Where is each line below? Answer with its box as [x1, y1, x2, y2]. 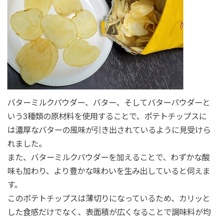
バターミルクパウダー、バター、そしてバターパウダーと [7, 98, 210, 108]
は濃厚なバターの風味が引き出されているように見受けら [7, 126, 211, 135]
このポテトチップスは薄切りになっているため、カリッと [7, 194, 210, 203]
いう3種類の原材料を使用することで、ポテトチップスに [7, 112, 207, 121]
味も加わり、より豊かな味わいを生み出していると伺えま [7, 167, 210, 176]
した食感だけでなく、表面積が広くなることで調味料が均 [7, 208, 211, 217]
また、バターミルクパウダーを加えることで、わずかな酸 [7, 153, 210, 162]
